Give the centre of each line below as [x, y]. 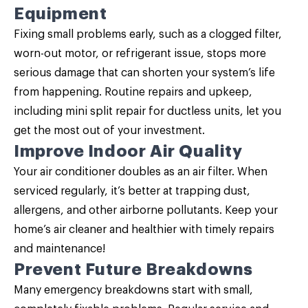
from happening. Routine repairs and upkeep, [133, 92]
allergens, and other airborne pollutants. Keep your [146, 210]
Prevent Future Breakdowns [133, 269]
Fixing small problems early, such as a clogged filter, [148, 34]
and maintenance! [59, 249]
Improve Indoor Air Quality [128, 151]
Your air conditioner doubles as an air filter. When [141, 172]
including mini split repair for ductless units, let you [147, 111]
